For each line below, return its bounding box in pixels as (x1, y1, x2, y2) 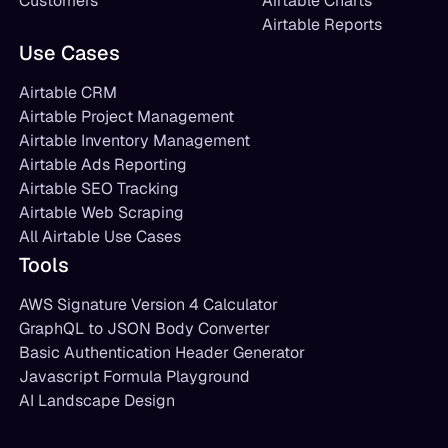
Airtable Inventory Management (18, 130, 250, 151)
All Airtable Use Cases (18, 226, 181, 247)
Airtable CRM (18, 82, 117, 103)
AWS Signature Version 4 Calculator (18, 294, 278, 315)
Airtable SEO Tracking (18, 178, 179, 199)
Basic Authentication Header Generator (18, 342, 305, 363)
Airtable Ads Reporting (18, 154, 187, 175)
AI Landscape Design (18, 390, 175, 411)
